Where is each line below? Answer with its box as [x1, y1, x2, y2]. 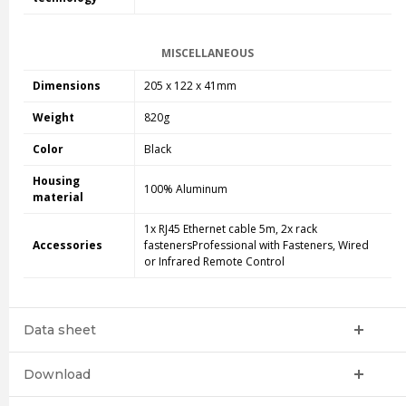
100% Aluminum [143, 180, 227, 197]
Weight [32, 109, 74, 125]
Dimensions [32, 77, 101, 93]
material [32, 188, 83, 205]
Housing [32, 172, 80, 188]
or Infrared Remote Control [143, 253, 285, 269]
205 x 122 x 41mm [143, 77, 237, 93]
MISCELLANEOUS [160, 44, 254, 61]
